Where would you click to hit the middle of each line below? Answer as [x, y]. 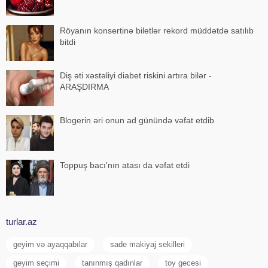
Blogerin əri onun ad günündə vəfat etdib [137, 120]
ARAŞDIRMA [84, 87]
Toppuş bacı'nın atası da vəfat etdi [125, 165]
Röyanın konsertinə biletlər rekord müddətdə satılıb [157, 31]
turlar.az [22, 222]
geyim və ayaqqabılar [50, 244]
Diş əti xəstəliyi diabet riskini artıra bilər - [136, 75]
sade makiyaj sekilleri [147, 244]
